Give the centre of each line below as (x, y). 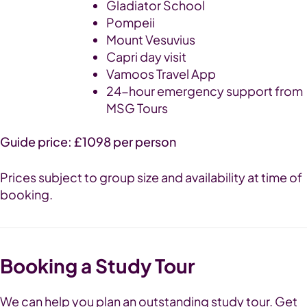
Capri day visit (146, 57)
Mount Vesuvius (151, 40)
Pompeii (131, 23)
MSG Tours (137, 108)
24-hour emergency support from (205, 91)
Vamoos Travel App (161, 74)
